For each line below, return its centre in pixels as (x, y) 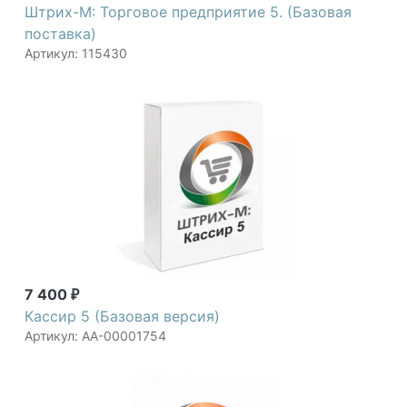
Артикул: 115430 (76, 54)
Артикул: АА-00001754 (95, 336)
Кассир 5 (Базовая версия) (122, 317)
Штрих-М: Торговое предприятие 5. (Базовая (188, 12)
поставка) (60, 34)
